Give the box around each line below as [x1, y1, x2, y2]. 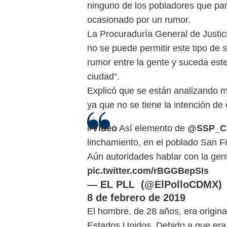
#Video [87, 123, 117, 133]
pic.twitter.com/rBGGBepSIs [87, 165, 209, 176]
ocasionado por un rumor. [87, 14, 191, 25]
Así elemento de [117, 123, 187, 133]
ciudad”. [87, 71, 120, 82]
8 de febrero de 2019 [87, 192, 185, 203]
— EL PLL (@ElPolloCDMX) [87, 178, 222, 190]
